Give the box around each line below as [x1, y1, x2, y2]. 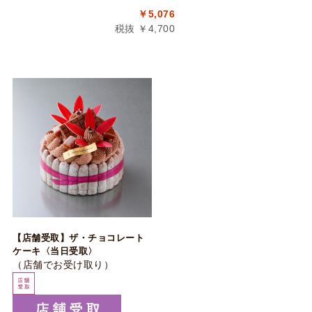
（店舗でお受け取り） [13, 259, 114, 270]
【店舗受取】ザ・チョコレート [13, 233, 144, 243]
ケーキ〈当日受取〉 [13, 246, 97, 256]
